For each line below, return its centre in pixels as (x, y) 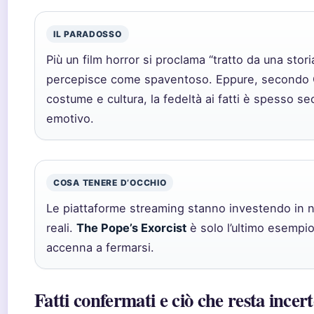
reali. (61, 228)
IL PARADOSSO (88, 34)
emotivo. (70, 118)
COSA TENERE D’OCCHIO (110, 183)
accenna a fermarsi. (100, 247)
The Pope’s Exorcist (131, 228)
